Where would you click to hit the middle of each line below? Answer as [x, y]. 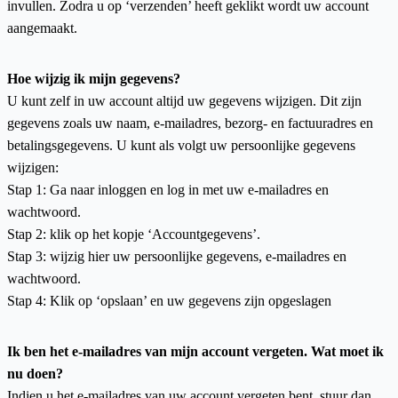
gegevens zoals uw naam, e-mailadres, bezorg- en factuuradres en [190, 123]
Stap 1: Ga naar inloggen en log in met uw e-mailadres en [168, 190]
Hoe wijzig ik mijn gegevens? [94, 79]
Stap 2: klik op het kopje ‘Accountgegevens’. [134, 234]
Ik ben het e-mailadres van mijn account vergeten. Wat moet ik [195, 351]
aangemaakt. [42, 28]
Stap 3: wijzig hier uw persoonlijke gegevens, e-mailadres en [177, 256]
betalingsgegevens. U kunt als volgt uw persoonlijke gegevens [181, 145]
